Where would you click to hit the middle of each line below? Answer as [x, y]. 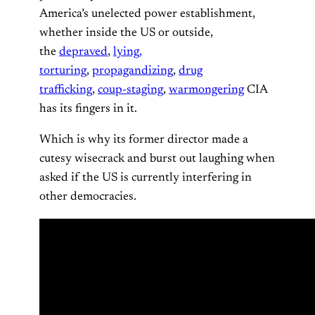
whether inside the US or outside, [126, 33]
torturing [63, 71]
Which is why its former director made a [144, 140]
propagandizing [133, 71]
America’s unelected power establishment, [147, 14]
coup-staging [130, 90]
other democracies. [88, 197]
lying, [128, 52]
